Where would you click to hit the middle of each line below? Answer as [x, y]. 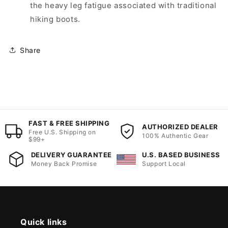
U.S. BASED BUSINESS [181, 155]
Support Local [164, 164]
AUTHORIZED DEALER [180, 127]
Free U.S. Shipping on [62, 132]
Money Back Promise [64, 164]
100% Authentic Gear [175, 136]
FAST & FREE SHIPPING [69, 123]
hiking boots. [55, 19]
